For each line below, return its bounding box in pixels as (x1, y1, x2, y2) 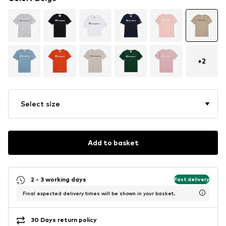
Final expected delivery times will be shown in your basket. (23, 190, 175, 196)
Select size (21, 99, 60, 108)
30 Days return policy (31, 216, 97, 224)
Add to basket (87, 138, 139, 147)
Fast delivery (174, 176, 209, 183)
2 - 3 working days (31, 176, 86, 184)
